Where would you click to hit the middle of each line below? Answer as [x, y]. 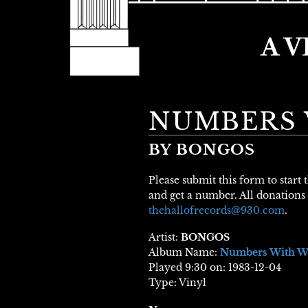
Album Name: [184, 253]
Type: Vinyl [177, 283]
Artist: [165, 238]
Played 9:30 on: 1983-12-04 [215, 268]
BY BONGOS [202, 150]
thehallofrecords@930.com [217, 210]
